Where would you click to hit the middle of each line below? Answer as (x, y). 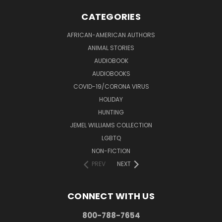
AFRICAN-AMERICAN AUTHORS (111, 35)
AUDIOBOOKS (111, 73)
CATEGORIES (111, 16)
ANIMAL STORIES (111, 48)
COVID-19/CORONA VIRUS (111, 86)
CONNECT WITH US (111, 196)
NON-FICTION (111, 151)
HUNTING (111, 112)
